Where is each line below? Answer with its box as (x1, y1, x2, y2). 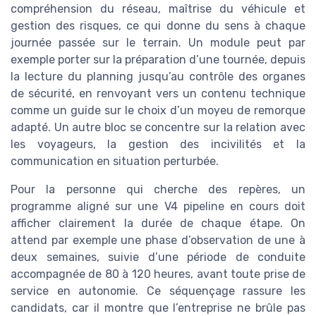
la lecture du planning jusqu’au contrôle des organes (11, 69, 305, 83)
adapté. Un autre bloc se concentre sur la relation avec (11, 120, 305, 134)
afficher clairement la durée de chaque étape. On (11, 216, 305, 230)
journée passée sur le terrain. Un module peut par (11, 35, 305, 49)
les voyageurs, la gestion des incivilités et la (11, 137, 305, 151)
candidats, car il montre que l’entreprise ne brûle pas (11, 300, 305, 315)
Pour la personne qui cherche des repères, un (11, 182, 305, 196)
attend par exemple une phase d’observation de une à (11, 233, 305, 247)
